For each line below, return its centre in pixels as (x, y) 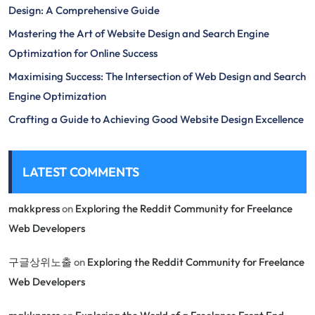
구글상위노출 (40, 262)
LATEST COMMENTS (81, 172)
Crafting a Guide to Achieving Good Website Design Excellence (156, 119)
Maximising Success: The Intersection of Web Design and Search (157, 76)
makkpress (34, 208)
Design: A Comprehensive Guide (84, 10)
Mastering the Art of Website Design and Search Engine (139, 33)
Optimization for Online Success (83, 53)
